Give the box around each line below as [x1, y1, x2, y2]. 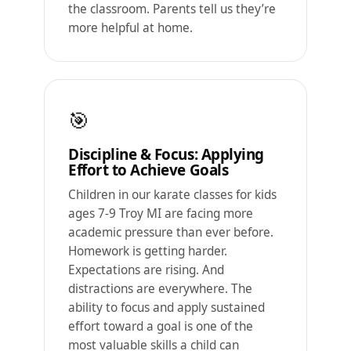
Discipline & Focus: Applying [68, 143, 264, 165]
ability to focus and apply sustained [68, 299, 265, 316]
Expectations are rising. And [68, 261, 224, 278]
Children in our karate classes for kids [68, 186, 277, 203]
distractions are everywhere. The [68, 280, 252, 297]
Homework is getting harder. [68, 242, 227, 259]
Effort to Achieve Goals [68, 159, 229, 180]
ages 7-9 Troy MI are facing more [68, 204, 253, 222]
